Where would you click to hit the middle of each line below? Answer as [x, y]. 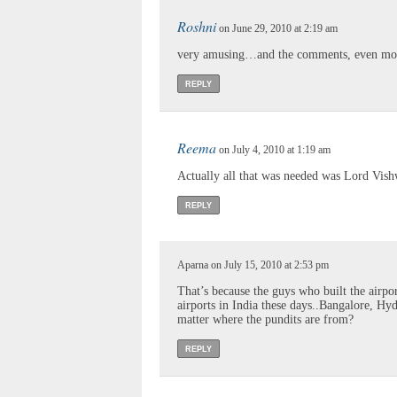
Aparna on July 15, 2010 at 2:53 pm [253, 265]
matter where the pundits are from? [265, 319]
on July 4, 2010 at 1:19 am [273, 149]
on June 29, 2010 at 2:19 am [277, 28]
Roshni [197, 26]
